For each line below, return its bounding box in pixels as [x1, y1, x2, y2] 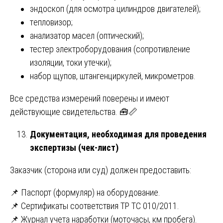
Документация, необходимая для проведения [30, 128, 207, 139]
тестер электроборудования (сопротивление [30, 43, 190, 54]
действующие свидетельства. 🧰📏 [10, 106, 137, 117]
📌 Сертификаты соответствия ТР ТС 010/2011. [10, 200, 179, 211]
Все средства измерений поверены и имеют [10, 93, 169, 104]
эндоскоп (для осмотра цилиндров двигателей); [30, 3, 201, 14]
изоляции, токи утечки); [30, 57, 111, 68]
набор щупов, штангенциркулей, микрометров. [30, 70, 196, 81]
